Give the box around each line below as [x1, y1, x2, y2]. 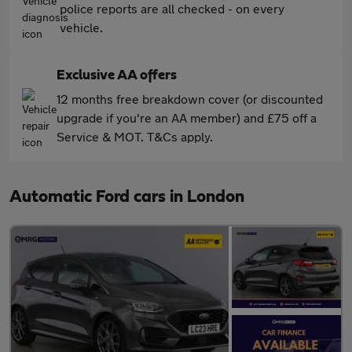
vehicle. [60, 20, 103, 35]
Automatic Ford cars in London [9, 188, 244, 206]
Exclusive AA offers [57, 68, 177, 83]
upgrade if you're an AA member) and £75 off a [57, 110, 317, 126]
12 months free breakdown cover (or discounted [57, 91, 323, 107]
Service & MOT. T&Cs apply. [57, 129, 213, 145]
